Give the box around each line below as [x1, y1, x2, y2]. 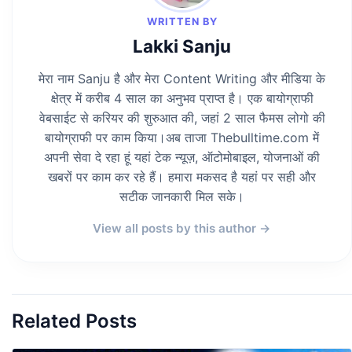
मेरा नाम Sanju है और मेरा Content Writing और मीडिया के [38, 70, 325, 86]
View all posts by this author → [93, 220, 271, 236]
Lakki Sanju [133, 35, 231, 57]
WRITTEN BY [146, 15, 218, 27]
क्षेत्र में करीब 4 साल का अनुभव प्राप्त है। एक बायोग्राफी [50, 90, 313, 106]
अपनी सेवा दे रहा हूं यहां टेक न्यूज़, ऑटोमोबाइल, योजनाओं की [44, 148, 320, 165]
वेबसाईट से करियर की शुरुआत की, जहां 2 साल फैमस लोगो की [38, 109, 325, 126]
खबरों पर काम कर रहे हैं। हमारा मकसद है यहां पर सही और [48, 168, 316, 185]
